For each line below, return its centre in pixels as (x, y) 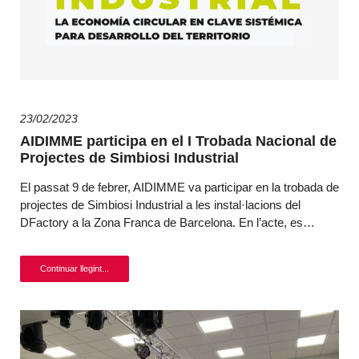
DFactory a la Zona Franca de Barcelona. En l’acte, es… (167, 222)
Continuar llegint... (75, 268)
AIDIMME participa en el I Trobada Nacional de (178, 141)
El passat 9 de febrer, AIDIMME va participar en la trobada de (179, 187)
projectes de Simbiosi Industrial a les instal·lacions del (160, 205)
